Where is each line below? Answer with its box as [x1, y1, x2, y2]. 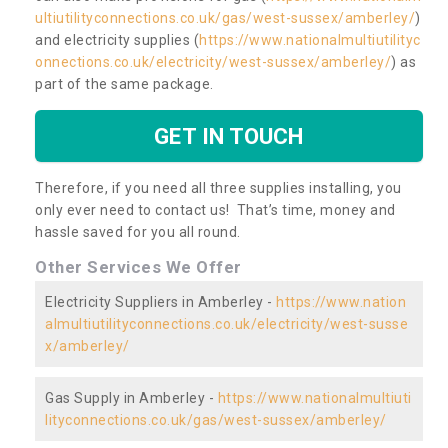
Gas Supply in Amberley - [45, 389, 218, 406]
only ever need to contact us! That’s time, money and [35, 201, 396, 218]
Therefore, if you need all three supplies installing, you [35, 179, 402, 196]
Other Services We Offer [35, 256, 242, 277]
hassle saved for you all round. [35, 223, 241, 240]
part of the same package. [35, 75, 217, 92]
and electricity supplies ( [35, 31, 199, 48]
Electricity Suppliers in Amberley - [45, 293, 276, 310]
